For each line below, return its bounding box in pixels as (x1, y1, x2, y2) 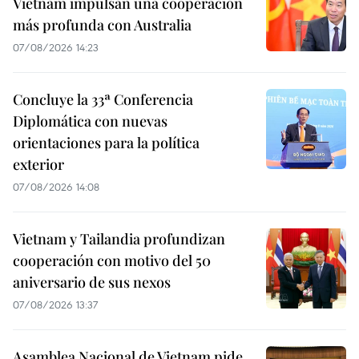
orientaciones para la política (13, 132, 200, 152)
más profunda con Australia (13, 14, 192, 34)
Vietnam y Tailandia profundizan (13, 228, 225, 248)
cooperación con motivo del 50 (13, 250, 211, 270)
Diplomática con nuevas (13, 111, 167, 131)
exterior (13, 154, 64, 174)
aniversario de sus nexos (13, 272, 171, 292)
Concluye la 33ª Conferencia (13, 89, 193, 109)
